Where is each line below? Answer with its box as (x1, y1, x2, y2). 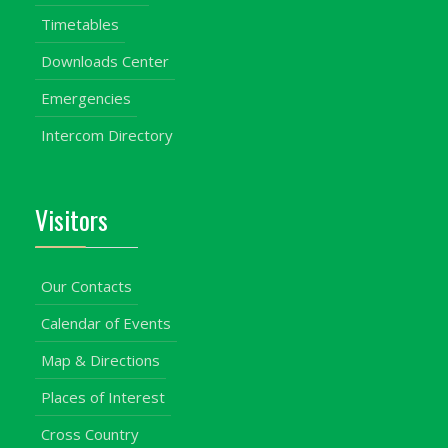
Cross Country (41, 423, 139, 444)
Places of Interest (41, 386, 165, 407)
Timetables (41, 13, 119, 34)
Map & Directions (41, 349, 160, 370)
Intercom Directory (41, 124, 173, 145)
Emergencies (41, 87, 131, 108)
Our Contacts (41, 275, 132, 296)
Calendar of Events (41, 312, 171, 333)
